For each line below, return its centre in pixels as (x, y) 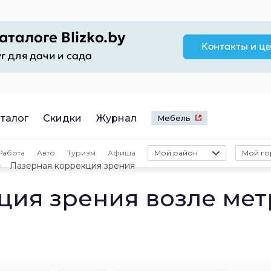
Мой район (176, 153)
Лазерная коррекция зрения (72, 166)
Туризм (81, 152)
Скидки (62, 118)
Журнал (116, 118)
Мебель (174, 118)
